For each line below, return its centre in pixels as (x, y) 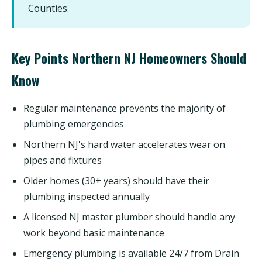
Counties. (49, 8)
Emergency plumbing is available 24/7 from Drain (131, 253)
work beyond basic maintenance (94, 233)
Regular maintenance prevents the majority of (125, 108)
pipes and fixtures (63, 160)
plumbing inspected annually (87, 196)
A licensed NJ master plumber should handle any (129, 217)
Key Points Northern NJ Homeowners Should (129, 58)
